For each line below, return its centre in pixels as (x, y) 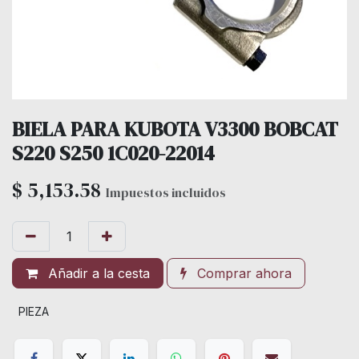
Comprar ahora (242, 274)
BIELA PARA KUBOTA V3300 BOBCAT (175, 129)
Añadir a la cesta (97, 274)
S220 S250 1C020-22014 (113, 153)
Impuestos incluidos (166, 193)
